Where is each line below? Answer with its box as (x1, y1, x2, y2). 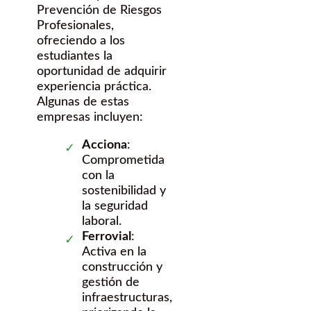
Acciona (82, 139, 127, 152)
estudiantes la (37, 50, 112, 63)
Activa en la (82, 246, 146, 259)
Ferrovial (82, 230, 131, 244)
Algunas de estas (37, 96, 129, 109)
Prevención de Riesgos (37, 4, 162, 17)
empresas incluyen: (37, 111, 143, 124)
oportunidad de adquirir (37, 65, 167, 78)
